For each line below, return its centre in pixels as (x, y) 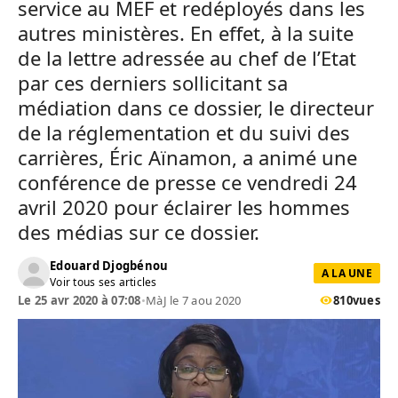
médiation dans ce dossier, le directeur (196, 107)
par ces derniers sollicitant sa (153, 83)
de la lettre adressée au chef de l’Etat (187, 58)
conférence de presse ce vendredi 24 (187, 182)
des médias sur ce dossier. (139, 232)
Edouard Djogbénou (109, 265)
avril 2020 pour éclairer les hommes (184, 207)
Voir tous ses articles (103, 282)
